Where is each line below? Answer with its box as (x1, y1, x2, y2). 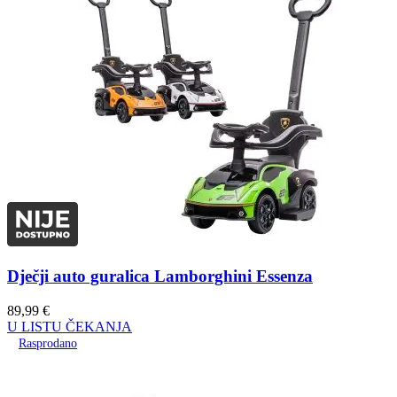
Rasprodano (19, 336, 77, 350)
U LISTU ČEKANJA (7, 318, 132, 334)
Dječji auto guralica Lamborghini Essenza (7, 267, 313, 286)
